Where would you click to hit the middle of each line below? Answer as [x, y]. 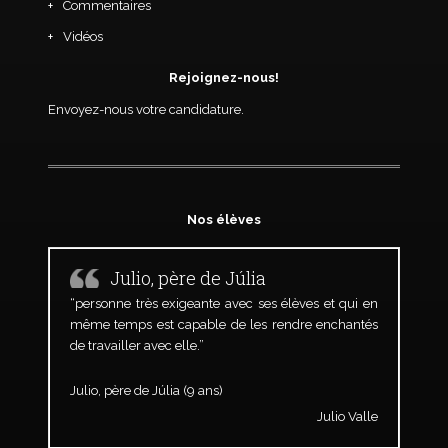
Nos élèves [224, 219]
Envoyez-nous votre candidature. [145, 109]
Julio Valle [348, 416]
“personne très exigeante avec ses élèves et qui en [224, 303]
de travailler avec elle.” [136, 345]
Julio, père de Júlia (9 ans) [146, 390]
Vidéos [82, 36]
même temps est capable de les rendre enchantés [224, 324]
